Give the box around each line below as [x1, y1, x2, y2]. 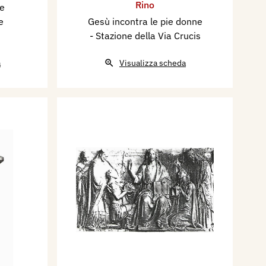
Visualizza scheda [119, 58, 186, 69]
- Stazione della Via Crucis [89, 30, 201, 42]
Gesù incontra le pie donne [87, 15, 202, 28]
